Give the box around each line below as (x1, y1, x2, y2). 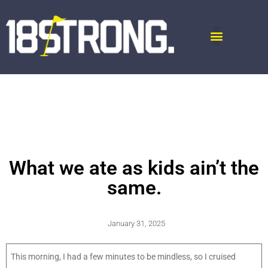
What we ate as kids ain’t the (9, 156, 259, 180)
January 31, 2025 (108, 219, 165, 229)
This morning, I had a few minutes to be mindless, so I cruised (11, 252, 236, 262)
